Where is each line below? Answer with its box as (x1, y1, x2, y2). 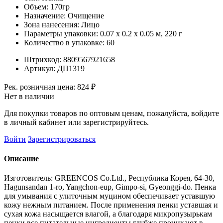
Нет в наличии (4, 92, 54, 101)
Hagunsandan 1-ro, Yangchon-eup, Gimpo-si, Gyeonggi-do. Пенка (4, 183, 216, 192)
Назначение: (24, 11, 68, 20)
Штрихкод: (24, 55, 63, 64)
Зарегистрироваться (28, 134, 96, 143)
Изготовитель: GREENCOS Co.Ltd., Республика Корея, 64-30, (4, 174, 215, 183)
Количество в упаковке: (24, 38, 107, 47)
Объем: (24, 2, 50, 11)
